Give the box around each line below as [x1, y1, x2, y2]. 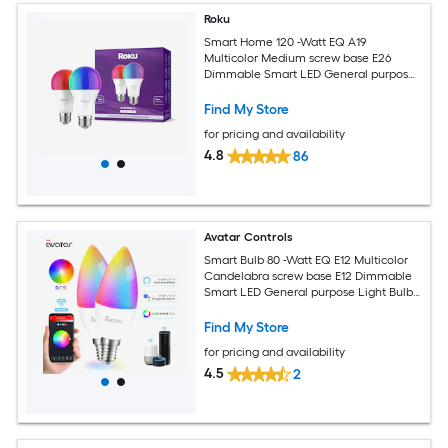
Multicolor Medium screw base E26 [204, 50, 392, 65]
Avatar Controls [204, 230, 294, 245]
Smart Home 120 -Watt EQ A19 [204, 34, 368, 49]
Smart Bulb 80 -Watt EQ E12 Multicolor [204, 252, 410, 267]
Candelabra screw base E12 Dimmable [204, 268, 413, 283]
